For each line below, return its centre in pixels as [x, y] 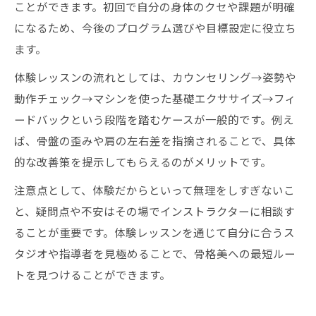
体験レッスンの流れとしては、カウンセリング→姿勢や [155, 77]
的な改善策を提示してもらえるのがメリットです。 [143, 162]
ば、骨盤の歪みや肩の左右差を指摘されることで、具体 [155, 140]
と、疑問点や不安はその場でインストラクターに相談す [154, 211]
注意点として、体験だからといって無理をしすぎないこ [154, 190]
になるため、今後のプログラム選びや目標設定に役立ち [155, 28]
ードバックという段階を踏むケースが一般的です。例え [154, 119]
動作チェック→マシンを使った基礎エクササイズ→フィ [155, 98]
